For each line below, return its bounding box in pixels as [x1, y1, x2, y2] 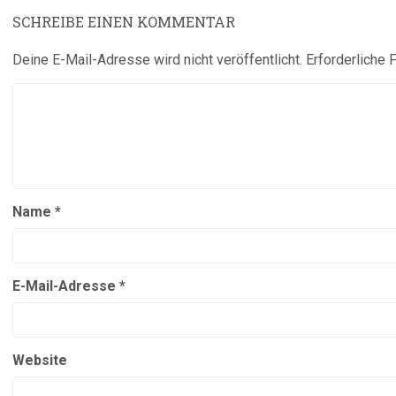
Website [12, 352, 67, 369]
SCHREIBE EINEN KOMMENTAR [12, 12, 235, 31]
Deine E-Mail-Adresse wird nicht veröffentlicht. [12, 51, 302, 68]
